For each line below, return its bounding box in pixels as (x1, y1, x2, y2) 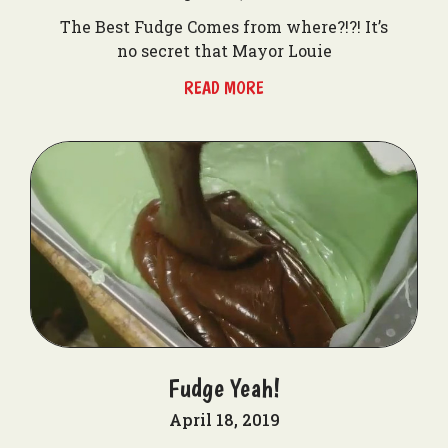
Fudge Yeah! (167, 372, 281, 403)
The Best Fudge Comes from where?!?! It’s (60, 16, 388, 37)
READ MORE (184, 77, 264, 98)
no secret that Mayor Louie (116, 40, 332, 61)
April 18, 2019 (168, 409, 280, 430)
